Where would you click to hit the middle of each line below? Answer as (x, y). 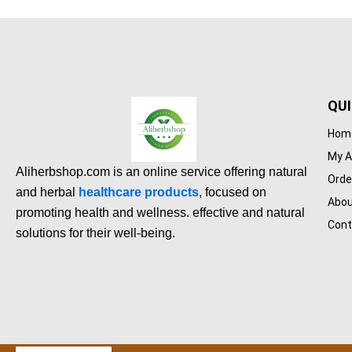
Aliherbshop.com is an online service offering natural (161, 171)
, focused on (233, 192)
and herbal (47, 192)
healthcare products (139, 192)
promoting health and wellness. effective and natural (160, 212)
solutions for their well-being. (95, 233)
